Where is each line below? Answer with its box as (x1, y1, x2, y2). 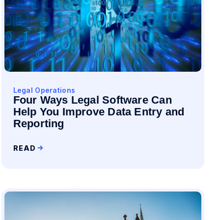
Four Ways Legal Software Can (13, 94, 172, 106)
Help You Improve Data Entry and (13, 106, 185, 118)
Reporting (13, 117, 71, 130)
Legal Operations (13, 86, 76, 94)
